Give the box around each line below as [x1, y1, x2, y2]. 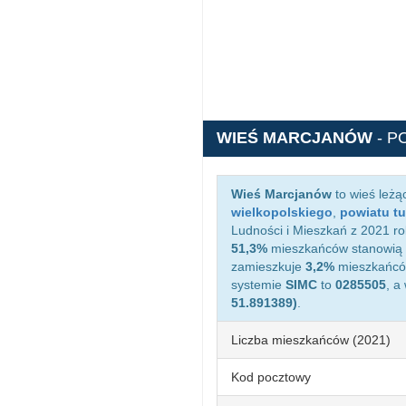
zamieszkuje [231, 259, 305, 274]
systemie [231, 277, 285, 292]
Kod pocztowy [231, 370, 311, 384]
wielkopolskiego [231, 205, 333, 219]
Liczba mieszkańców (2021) [231, 333, 391, 347]
